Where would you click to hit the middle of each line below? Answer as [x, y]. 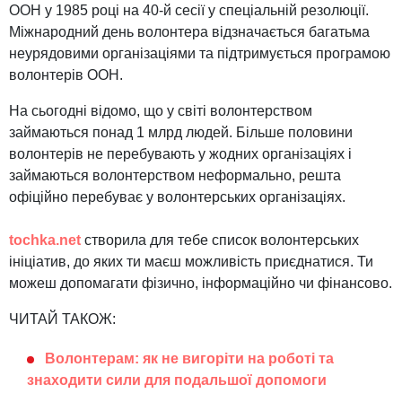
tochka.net [45, 240]
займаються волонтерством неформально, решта [175, 176]
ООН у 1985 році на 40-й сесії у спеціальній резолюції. [189, 11]
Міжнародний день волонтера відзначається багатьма [189, 32]
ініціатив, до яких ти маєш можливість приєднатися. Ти [191, 262]
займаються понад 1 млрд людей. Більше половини [181, 133]
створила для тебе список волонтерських [220, 240]
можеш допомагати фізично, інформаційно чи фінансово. [201, 284]
